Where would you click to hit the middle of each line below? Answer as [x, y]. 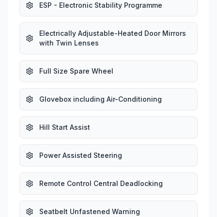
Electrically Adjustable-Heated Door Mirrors [113, 33]
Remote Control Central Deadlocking [101, 183]
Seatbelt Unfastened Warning [90, 211]
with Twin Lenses [69, 43]
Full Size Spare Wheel [76, 71]
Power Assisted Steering [81, 155]
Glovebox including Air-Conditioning [101, 99]
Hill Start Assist [65, 127]
